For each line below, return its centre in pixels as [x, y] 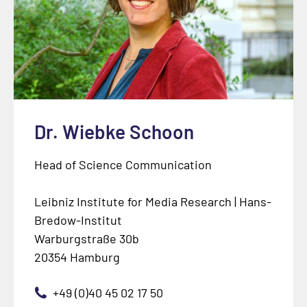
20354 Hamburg [77, 257]
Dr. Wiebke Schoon [114, 131]
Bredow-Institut [78, 220]
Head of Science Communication [123, 164]
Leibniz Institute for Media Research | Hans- [152, 201]
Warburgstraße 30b [86, 238]
